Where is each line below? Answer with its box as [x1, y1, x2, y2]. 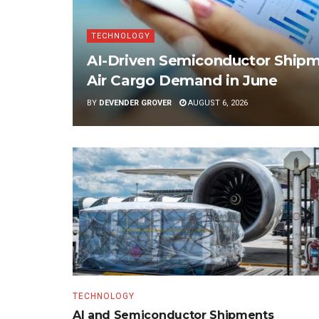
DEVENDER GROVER [99, 98, 172, 108]
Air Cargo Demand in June [87, 72, 278, 90]
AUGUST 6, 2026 [186, 98, 248, 108]
